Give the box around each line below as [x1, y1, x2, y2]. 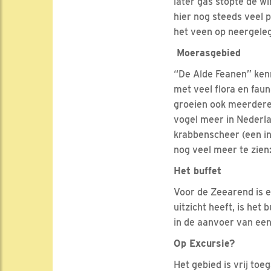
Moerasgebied [174, 47, 241, 59]
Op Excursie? [174, 238, 235, 250]
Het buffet [174, 165, 221, 177]
